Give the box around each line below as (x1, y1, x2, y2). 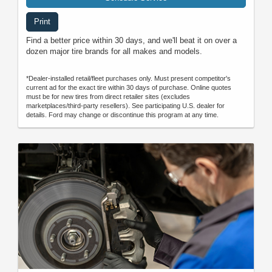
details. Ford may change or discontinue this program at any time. (26, 111, 219, 119)
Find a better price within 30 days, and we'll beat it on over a (26, 36, 237, 46)
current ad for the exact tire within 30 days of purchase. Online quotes (26, 84, 231, 92)
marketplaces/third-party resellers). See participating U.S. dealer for (26, 102, 225, 110)
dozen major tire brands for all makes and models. (26, 47, 202, 56)
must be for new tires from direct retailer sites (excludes (26, 93, 190, 101)
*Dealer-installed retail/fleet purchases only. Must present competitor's (26, 75, 231, 83)
